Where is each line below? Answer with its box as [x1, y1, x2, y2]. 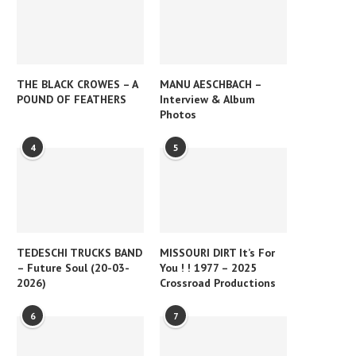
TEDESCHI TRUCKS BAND [17, 245, 142, 260]
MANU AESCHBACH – [160, 77, 262, 92]
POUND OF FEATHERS [17, 92, 126, 107]
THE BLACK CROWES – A [17, 77, 137, 92]
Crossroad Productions [160, 275, 277, 290]
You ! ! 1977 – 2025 [160, 260, 257, 275]
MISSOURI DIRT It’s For [160, 245, 276, 260]
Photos [160, 107, 197, 122]
